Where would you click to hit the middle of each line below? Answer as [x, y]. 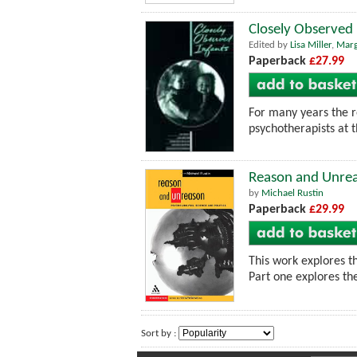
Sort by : [160, 334]
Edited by [269, 45]
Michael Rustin [292, 193]
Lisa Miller [311, 45]
